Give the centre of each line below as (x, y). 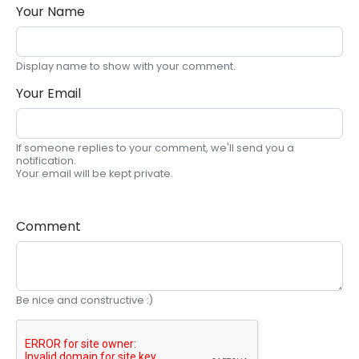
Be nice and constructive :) (84, 301)
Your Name (50, 12)
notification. (46, 161)
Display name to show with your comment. (125, 67)
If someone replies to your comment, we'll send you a (155, 148)
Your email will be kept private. (94, 174)
